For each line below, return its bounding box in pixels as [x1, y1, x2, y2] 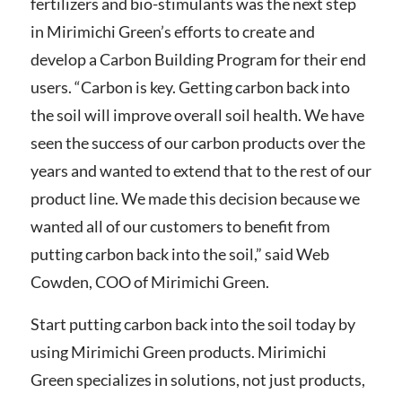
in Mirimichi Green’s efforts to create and [30, 22, 315, 42]
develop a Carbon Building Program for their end [30, 49, 366, 70]
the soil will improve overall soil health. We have [30, 105, 364, 126]
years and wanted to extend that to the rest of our [30, 161, 371, 181]
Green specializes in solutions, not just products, [30, 370, 365, 390]
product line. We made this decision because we [30, 188, 360, 209]
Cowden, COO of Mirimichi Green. [30, 272, 269, 293]
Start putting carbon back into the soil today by [30, 314, 355, 335]
